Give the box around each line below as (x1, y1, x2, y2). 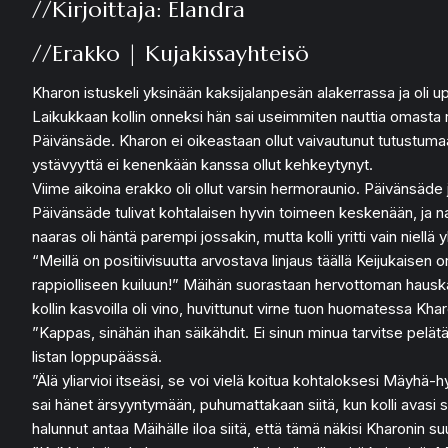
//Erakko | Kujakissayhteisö (32, 40, 309, 68)
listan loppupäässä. (32, 347, 162, 367)
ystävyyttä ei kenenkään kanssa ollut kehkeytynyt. (32, 155, 373, 175)
